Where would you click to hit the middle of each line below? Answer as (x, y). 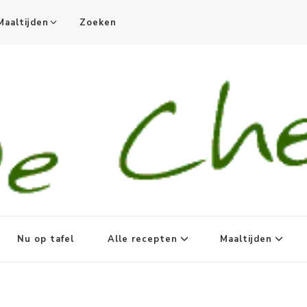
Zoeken (98, 22)
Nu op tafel (46, 240)
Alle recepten (143, 240)
